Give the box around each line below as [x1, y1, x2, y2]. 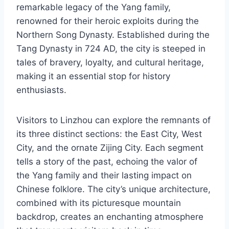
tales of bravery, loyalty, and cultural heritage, [16, 57, 204, 68]
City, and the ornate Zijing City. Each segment [16, 143, 203, 153]
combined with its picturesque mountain [16, 198, 181, 209]
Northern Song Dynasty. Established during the [16, 30, 210, 40]
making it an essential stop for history [16, 71, 170, 82]
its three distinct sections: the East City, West [16, 129, 202, 140]
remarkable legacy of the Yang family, [16, 2, 171, 13]
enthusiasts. [16, 85, 66, 96]
